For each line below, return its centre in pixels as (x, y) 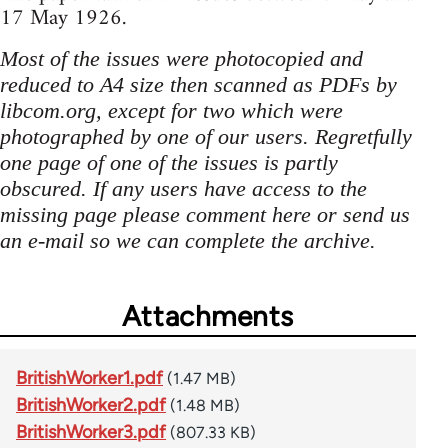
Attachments (208, 315)
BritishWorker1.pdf (89, 377)
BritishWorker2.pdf (91, 404)
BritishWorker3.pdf (91, 431)
